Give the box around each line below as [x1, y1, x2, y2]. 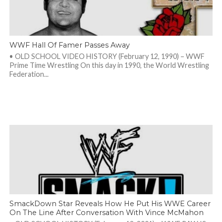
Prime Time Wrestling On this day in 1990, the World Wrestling [9, 61, 209, 69]
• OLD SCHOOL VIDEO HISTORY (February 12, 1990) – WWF [9, 52, 205, 60]
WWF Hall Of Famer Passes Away [9, 41, 130, 50]
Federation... [9, 70, 49, 78]
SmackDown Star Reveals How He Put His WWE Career [9, 199, 211, 208]
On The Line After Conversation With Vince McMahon [9, 208, 204, 217]
